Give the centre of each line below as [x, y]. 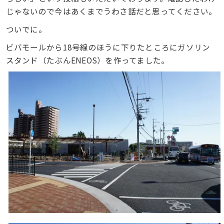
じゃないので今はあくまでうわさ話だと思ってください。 [111, 11]
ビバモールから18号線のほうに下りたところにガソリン [108, 47]
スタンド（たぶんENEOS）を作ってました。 [87, 60]
